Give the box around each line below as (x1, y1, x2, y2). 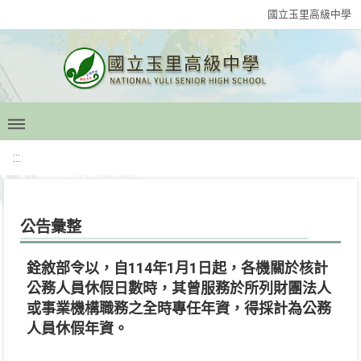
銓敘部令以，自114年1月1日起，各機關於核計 (27, 259, 328, 276)
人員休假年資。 (27, 320, 128, 337)
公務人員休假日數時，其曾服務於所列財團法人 (27, 280, 331, 297)
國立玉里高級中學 (268, 8, 351, 20)
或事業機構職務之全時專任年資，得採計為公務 (27, 300, 331, 317)
